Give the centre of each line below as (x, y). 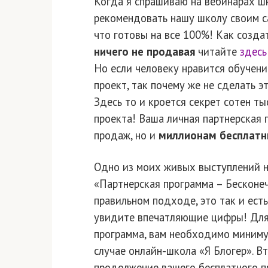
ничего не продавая (144, 52)
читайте (217, 52)
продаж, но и (126, 135)
